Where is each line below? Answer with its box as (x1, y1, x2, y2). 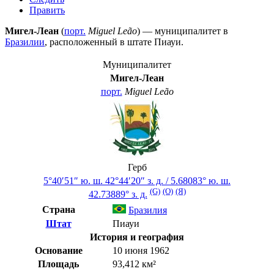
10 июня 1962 (113, 245, 169, 256)
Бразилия (128, 204, 167, 215)
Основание (34, 245, 83, 256)
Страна (42, 204, 75, 215)
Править (29, 4, 65, 15)
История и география (90, 231, 184, 242)
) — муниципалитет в (137, 25, 228, 36)
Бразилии (5, 36, 45, 47)
